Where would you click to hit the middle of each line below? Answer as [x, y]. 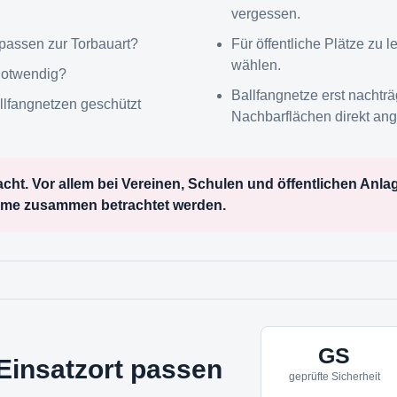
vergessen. [266, 13]
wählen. [256, 65]
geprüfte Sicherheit [334, 377]
